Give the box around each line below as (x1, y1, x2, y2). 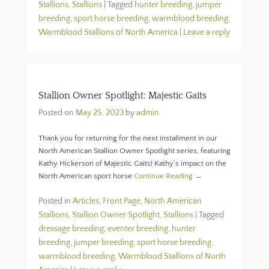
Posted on (38, 108, 76, 118)
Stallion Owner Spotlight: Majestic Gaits (38, 90, 207, 101)
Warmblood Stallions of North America (38, 28, 178, 37)
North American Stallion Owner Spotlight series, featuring (38, 147, 231, 155)
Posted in (38, 196, 73, 206)
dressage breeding (38, 224, 104, 234)
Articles (73, 196, 99, 206)
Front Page (103, 196, 141, 206)
